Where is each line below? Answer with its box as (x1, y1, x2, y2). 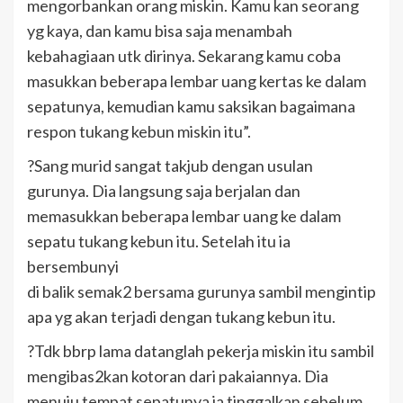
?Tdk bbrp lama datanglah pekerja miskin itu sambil (27, 340, 374, 361)
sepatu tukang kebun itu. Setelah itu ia (27, 230, 291, 251)
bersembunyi (27, 255, 119, 276)
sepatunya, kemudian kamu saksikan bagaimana (27, 95, 355, 116)
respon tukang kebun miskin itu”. (27, 121, 251, 141)
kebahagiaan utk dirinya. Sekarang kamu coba (27, 45, 341, 66)
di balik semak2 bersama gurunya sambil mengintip (27, 281, 376, 301)
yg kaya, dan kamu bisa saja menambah (27, 20, 292, 40)
